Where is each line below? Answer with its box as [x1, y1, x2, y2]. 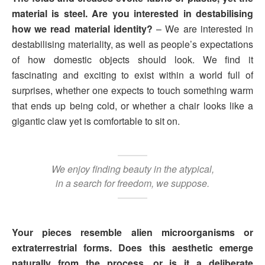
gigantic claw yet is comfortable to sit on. [12, 114, 180, 128]
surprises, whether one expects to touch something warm [12, 83, 253, 98]
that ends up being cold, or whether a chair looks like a [12, 99, 253, 113]
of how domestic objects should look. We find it [12, 53, 253, 67]
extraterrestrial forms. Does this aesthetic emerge [12, 241, 253, 255]
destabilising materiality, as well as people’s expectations [12, 37, 253, 51]
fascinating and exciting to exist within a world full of [12, 68, 253, 82]
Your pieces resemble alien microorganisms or [12, 225, 253, 240]
